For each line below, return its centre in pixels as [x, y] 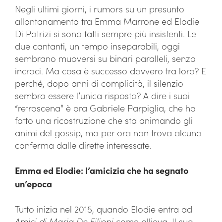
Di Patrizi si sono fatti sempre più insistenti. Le [106, 33]
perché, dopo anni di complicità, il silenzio [99, 83]
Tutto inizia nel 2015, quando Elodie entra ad [104, 209]
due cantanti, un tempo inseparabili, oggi [97, 46]
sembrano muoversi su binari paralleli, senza [105, 58]
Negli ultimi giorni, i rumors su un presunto [100, 9]
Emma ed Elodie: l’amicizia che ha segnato [102, 170]
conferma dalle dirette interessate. [83, 145]
